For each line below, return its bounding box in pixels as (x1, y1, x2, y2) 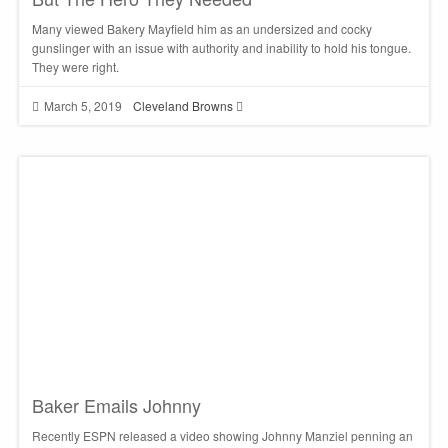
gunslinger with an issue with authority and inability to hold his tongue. (31, 39, 411, 57)
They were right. (31, 58, 119, 76)
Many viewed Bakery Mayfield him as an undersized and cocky (31, 20, 372, 38)
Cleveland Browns (132, 96, 233, 114)
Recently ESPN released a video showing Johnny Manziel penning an (31, 426, 413, 444)
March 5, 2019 (41, 96, 126, 114)
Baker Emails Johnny (31, 391, 201, 418)
